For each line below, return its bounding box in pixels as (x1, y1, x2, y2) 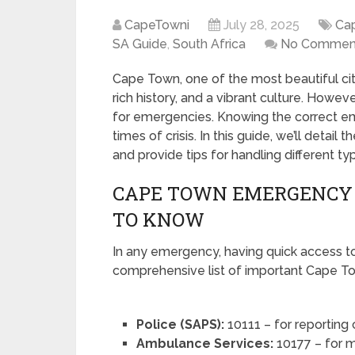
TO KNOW (113, 207, 204, 232)
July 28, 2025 (223, 17, 300, 32)
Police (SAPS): (136, 317, 225, 332)
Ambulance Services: (136, 336, 274, 351)
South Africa (173, 36, 246, 52)
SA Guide (113, 36, 167, 52)
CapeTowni (124, 17, 189, 32)
